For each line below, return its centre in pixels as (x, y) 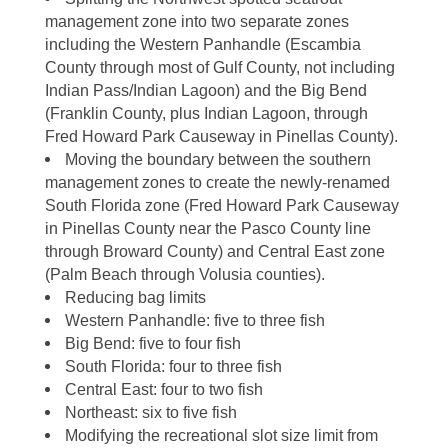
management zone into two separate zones (196, 21)
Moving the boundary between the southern (217, 159)
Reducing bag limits (135, 297)
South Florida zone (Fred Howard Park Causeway (221, 205)
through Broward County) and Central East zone (214, 251)
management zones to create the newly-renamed (217, 182)
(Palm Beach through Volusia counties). (184, 274)
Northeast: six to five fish (150, 412)
